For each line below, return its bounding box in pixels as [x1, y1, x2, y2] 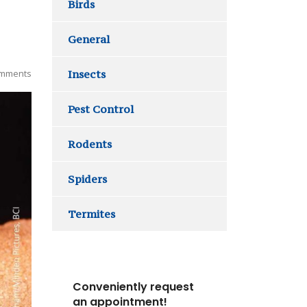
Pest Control [68, 102, 134, 116]
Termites [68, 207, 115, 221]
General [68, 32, 110, 46]
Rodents [68, 137, 112, 151]
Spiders [68, 172, 107, 186]
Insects [68, 67, 106, 81]
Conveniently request [73, 279, 194, 295]
